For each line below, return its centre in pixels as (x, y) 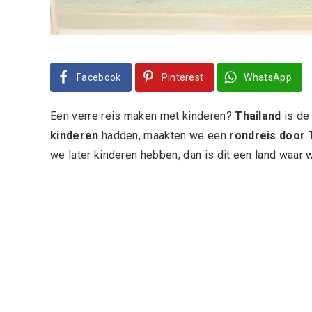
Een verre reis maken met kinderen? (143, 116)
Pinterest (182, 77)
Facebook (99, 77)
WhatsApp (268, 77)
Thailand (258, 116)
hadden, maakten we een (162, 135)
